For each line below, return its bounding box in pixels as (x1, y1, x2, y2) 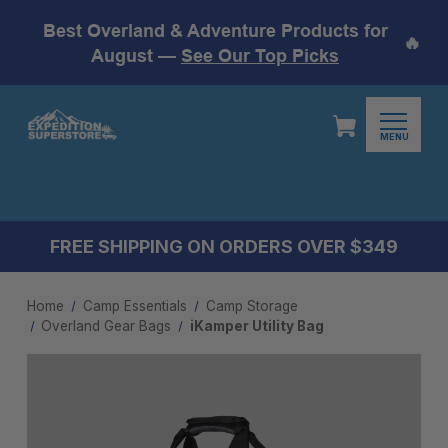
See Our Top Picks (181, 44, 339, 66)
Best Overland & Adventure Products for (42, 19, 388, 41)
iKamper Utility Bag (190, 318, 325, 334)
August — (91, 44, 181, 66)
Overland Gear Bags (41, 318, 172, 334)
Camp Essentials (82, 298, 187, 314)
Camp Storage (205, 298, 298, 314)
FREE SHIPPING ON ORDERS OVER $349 (50, 236, 398, 257)
